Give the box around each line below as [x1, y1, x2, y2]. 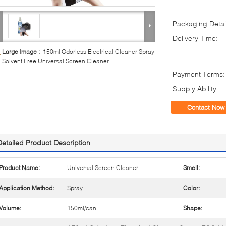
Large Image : [2, 48, 43, 55]
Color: [183, 184, 200, 192]
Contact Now [187, 103, 224, 111]
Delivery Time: [173, 34, 218, 42]
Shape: [183, 204, 202, 212]
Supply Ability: [173, 84, 218, 93]
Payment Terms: [173, 70, 225, 78]
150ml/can [67, 204, 96, 212]
